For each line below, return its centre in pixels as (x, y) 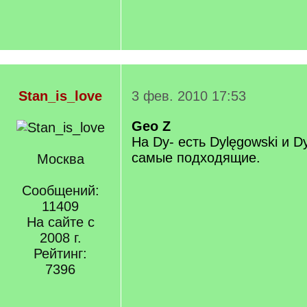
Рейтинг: (60, 254)
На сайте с (60, 222)
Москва (60, 159)
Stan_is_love (60, 96)
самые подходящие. (196, 158)
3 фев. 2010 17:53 (189, 96)
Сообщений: (60, 191)
